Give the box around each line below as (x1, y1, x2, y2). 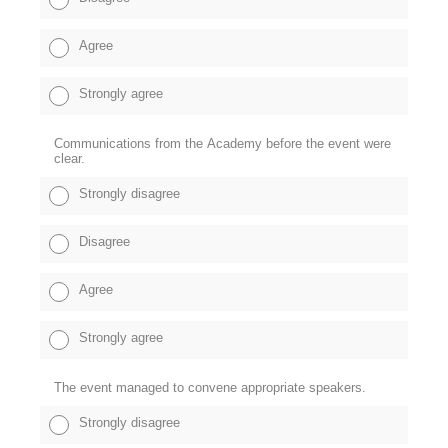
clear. (54, 150, 85, 166)
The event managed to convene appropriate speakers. (54, 379, 366, 395)
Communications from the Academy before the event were (54, 135, 391, 151)
